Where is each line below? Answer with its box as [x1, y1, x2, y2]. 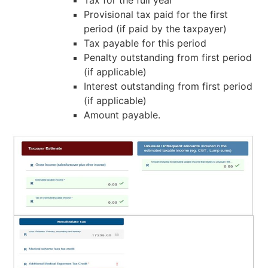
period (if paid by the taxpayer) [84, 22, 227, 35]
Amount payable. [84, 108, 160, 121]
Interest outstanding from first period [84, 80, 252, 92]
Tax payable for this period [84, 36, 206, 49]
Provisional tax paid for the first [84, 8, 228, 20]
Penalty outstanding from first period [84, 51, 252, 63]
